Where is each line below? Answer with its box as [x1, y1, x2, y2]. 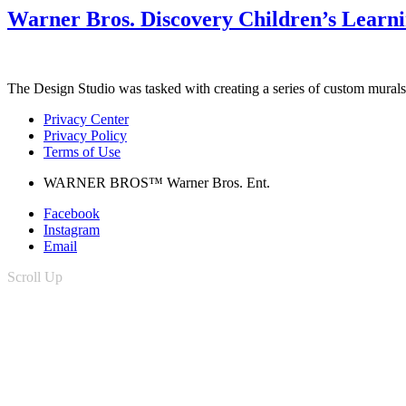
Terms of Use [43, 143, 121, 159]
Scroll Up [7, 268, 63, 285]
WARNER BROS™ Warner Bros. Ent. [43, 174, 270, 190]
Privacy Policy [43, 127, 127, 143]
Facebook [43, 205, 100, 221]
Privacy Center [43, 111, 129, 127]
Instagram [43, 221, 100, 237]
